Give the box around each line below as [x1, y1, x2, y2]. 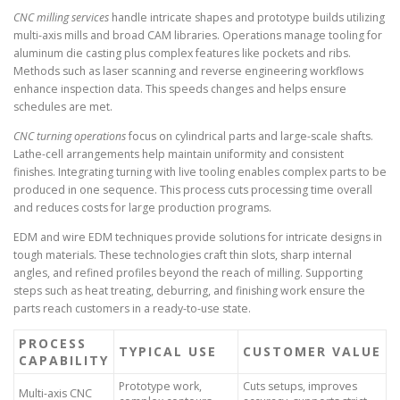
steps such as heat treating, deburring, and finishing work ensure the [13, 283, 365, 299]
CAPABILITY [19, 352, 109, 370]
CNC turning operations [13, 129, 126, 145]
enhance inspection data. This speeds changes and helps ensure [13, 80, 346, 96]
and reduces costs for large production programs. [13, 200, 271, 216]
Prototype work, [119, 379, 202, 395]
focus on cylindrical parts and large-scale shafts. [126, 129, 373, 145]
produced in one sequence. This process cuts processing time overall [13, 182, 372, 198]
